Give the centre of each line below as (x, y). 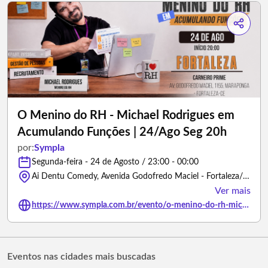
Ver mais (233, 191)
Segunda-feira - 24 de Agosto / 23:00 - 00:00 (115, 162)
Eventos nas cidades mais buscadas (81, 257)
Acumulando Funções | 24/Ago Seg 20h (122, 132)
